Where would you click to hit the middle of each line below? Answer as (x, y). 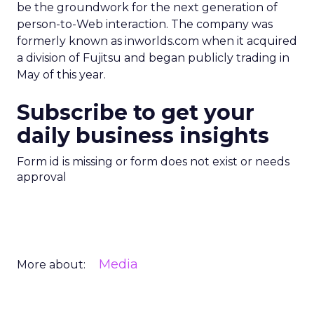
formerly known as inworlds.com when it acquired (157, 41)
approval (42, 177)
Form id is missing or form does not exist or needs (153, 162)
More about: (51, 265)
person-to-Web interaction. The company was (145, 24)
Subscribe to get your (136, 112)
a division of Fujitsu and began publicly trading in (153, 58)
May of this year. (61, 75)
